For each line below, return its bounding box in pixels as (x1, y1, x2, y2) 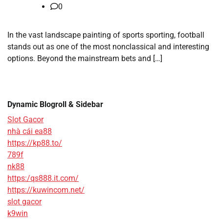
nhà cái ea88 (7, 126, 52, 136)
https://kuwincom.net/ (7, 185, 85, 195)
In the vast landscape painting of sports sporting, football (7, 30, 204, 40)
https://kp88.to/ (7, 138, 62, 148)
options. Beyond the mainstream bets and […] (7, 53, 162, 63)
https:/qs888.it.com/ (7, 173, 79, 183)
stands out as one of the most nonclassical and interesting (7, 42, 209, 51)
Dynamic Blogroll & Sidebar (7, 99, 103, 109)
